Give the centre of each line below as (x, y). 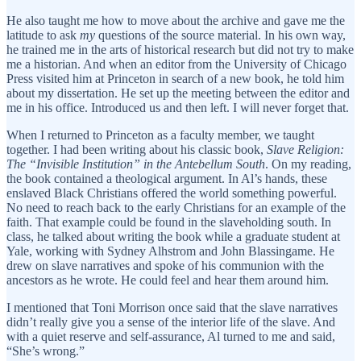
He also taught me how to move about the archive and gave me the (176, 21)
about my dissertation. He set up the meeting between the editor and (178, 93)
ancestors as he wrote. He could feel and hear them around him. (168, 280)
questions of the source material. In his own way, (220, 35)
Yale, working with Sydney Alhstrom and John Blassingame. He (170, 251)
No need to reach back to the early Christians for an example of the (176, 208)
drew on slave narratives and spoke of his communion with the (165, 266)
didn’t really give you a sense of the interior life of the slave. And (171, 322)
